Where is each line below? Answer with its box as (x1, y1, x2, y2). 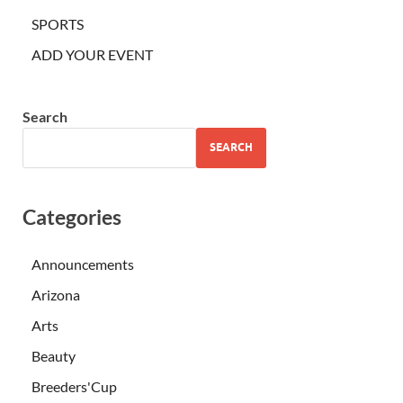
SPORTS (31, 14, 84, 32)
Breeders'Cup (31, 377, 117, 395)
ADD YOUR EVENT (31, 45, 153, 63)
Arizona (31, 285, 80, 303)
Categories (22, 203, 121, 229)
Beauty (31, 346, 76, 364)
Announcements (31, 255, 134, 273)
